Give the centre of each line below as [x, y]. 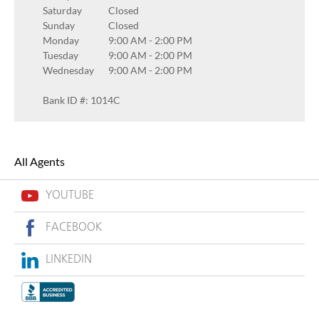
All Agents [40, 161]
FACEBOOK [74, 228]
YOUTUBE [70, 196]
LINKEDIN [69, 260]
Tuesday [61, 55]
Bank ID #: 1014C [82, 100]
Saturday [62, 10]
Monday [61, 40]
